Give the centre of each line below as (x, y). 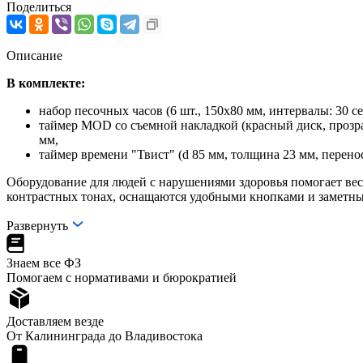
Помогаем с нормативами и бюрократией (122, 277)
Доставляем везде (55, 321)
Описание (34, 55)
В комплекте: (46, 83)
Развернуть (39, 225)
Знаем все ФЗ (44, 263)
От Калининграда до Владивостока (105, 335)
